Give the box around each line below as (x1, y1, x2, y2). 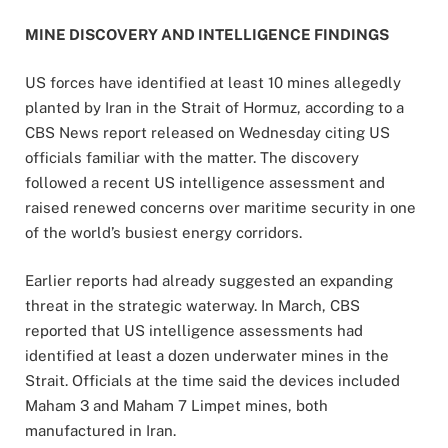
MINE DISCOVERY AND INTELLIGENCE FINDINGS (25, 26, 389, 44)
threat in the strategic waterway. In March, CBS (25, 297, 360, 315)
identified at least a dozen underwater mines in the (25, 347, 389, 365)
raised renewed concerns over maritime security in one (25, 199, 416, 217)
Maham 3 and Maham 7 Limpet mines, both (25, 397, 328, 415)
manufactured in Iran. (25, 422, 176, 440)
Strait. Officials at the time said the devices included (25, 372, 400, 390)
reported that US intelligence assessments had (25, 322, 363, 340)
